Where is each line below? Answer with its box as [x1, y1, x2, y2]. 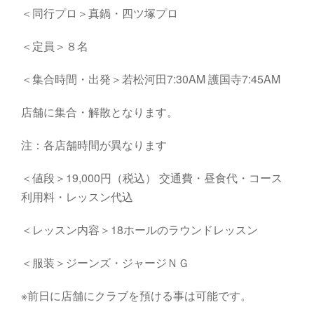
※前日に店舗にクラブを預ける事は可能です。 [21, 287, 252, 303]
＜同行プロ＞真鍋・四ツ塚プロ [21, 4, 178, 21]
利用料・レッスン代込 [21, 188, 133, 205]
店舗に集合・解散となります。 [21, 103, 178, 120]
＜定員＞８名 [21, 37, 88, 54]
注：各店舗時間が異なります [21, 136, 167, 153]
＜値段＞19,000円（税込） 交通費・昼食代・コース [21, 169, 282, 186]
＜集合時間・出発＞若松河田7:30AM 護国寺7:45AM [21, 70, 280, 87]
